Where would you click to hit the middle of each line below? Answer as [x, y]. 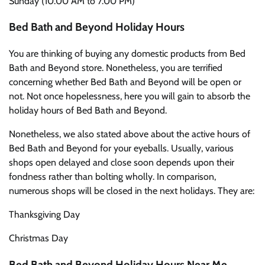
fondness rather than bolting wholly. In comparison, [112, 176]
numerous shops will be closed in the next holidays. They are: [132, 190]
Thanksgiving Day [44, 214]
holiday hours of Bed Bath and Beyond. [88, 110]
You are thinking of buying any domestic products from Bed [127, 53]
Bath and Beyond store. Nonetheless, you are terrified [116, 67]
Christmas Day [38, 238]
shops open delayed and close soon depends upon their [122, 162]
